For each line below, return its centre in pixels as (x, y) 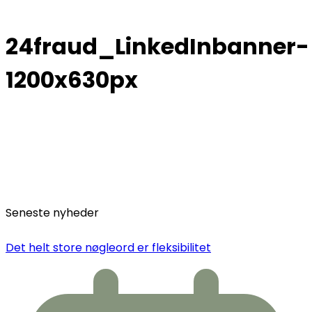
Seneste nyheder (52, 212)
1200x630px (72, 80)
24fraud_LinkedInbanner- (157, 47)
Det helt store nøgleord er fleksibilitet (108, 247)
